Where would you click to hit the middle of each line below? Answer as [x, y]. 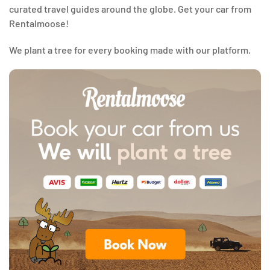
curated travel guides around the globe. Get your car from [130, 8]
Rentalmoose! [39, 23]
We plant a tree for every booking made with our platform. [130, 49]
